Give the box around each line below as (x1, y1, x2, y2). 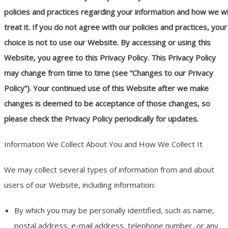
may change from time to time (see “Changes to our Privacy (4, 68, 213, 78)
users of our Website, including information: (4, 180, 155, 190)
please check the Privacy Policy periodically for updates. (4, 113, 198, 124)
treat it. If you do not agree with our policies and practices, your (4, 22, 227, 33)
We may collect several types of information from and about (4, 164, 214, 175)
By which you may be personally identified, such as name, (14, 205, 214, 216)
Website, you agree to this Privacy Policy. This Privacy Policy (4, 52, 216, 63)
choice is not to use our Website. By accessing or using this (4, 37, 211, 48)
